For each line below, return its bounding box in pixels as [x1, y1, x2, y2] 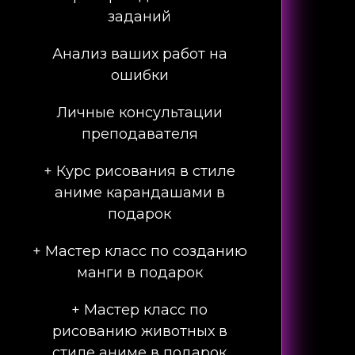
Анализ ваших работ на [52, 45, 227, 63]
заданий [108, 8, 171, 25]
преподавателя [81, 125, 198, 143]
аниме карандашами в [54, 184, 225, 201]
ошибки [110, 67, 169, 84]
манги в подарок [76, 264, 203, 281]
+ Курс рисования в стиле [44, 162, 235, 180]
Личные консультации [56, 104, 223, 121]
